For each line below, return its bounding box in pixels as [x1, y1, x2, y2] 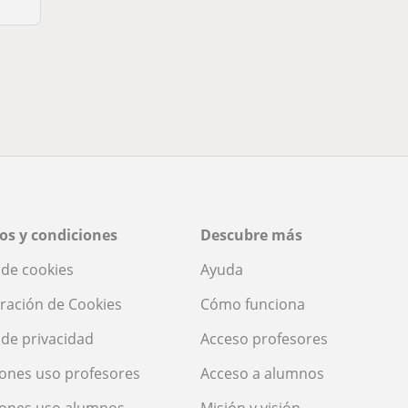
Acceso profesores [200, 329, 328, 350]
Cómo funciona [200, 294, 305, 315]
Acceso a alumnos [200, 363, 324, 384]
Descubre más [200, 225, 302, 246]
